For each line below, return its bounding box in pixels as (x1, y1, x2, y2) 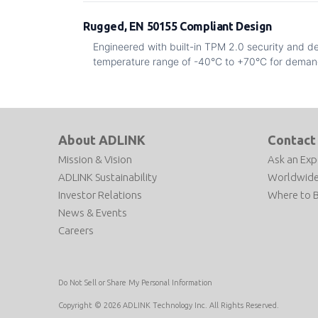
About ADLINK (58, 133, 146, 147)
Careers (58, 224, 94, 236)
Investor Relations (58, 189, 142, 201)
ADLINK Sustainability (58, 171, 157, 183)
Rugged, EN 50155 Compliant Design (83, 20, 272, 33)
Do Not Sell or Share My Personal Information (58, 278, 212, 287)
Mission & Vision (58, 153, 132, 165)
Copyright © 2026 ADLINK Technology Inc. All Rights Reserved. (58, 301, 279, 310)
